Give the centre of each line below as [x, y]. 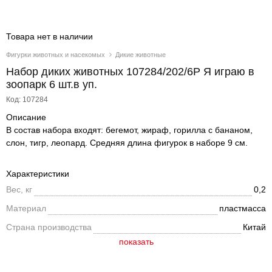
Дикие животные [141, 55]
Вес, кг [19, 189]
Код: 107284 [27, 100]
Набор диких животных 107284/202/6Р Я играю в [130, 72]
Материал [26, 208]
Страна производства [49, 227]
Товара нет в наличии [49, 36]
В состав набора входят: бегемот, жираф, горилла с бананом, [129, 130]
